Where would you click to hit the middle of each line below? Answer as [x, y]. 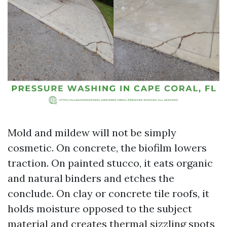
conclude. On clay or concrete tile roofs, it [108, 193]
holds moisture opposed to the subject [100, 209]
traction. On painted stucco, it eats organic [110, 163]
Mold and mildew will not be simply [92, 133]
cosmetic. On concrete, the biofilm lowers [107, 148]
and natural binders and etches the [91, 178]
